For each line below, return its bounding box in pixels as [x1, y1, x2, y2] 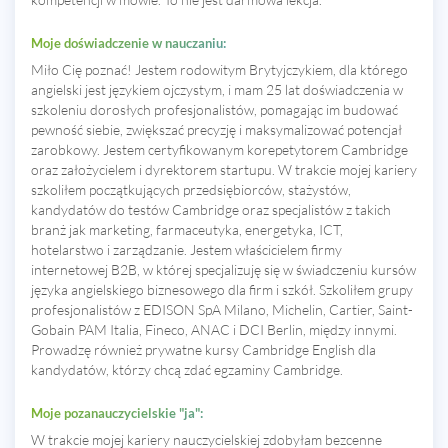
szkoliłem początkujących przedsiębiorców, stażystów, [31, 180, 351, 198]
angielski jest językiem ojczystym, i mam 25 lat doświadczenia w [31, 80, 403, 98]
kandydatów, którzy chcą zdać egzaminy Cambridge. [31, 360, 343, 378]
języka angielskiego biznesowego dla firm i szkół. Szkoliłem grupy [31, 280, 413, 298]
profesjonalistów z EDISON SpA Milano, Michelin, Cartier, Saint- [31, 300, 413, 318]
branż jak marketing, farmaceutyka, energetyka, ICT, [31, 220, 343, 238]
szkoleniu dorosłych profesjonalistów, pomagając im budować [31, 100, 398, 118]
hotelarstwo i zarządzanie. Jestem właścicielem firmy [31, 240, 342, 258]
